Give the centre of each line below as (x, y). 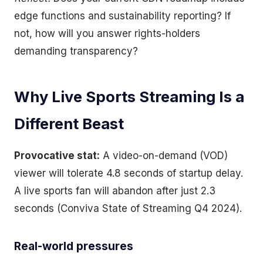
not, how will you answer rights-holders (107, 33)
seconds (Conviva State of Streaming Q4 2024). (128, 208)
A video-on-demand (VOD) (164, 156)
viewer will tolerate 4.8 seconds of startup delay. (129, 173)
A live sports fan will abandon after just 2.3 (115, 191)
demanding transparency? (76, 51)
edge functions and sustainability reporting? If (122, 16)
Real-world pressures (74, 246)
